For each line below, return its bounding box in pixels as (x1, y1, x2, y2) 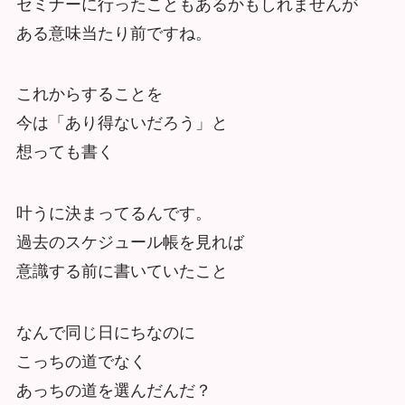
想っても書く (15, 143, 114, 162)
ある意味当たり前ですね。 (15, 24, 212, 42)
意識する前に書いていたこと (15, 262, 228, 281)
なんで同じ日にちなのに (15, 324, 195, 343)
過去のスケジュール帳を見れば (15, 233, 244, 252)
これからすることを (15, 85, 163, 104)
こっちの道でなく (15, 353, 146, 372)
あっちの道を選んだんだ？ (15, 381, 212, 400)
